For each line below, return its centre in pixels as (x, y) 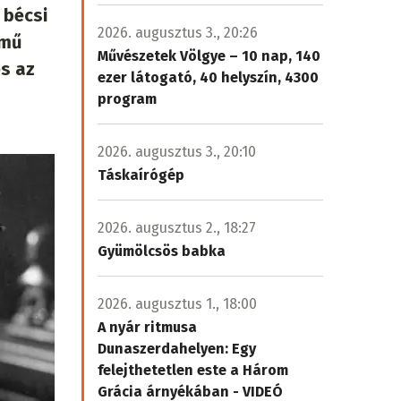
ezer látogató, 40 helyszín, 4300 (208, 77)
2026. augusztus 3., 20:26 (178, 33)
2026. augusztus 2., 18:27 (177, 228)
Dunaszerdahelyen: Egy (177, 349)
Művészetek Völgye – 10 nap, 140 (209, 56)
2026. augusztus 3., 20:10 (177, 152)
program (127, 99)
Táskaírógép (141, 175)
